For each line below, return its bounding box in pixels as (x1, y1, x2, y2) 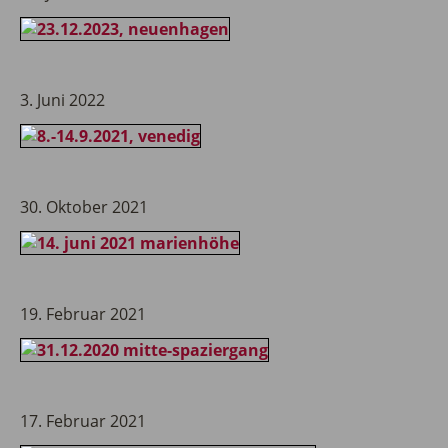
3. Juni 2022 (20, 89, 105, 111)
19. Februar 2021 (20, 303, 146, 325)
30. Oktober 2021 (20, 196, 148, 218)
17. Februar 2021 (20, 410, 146, 432)
